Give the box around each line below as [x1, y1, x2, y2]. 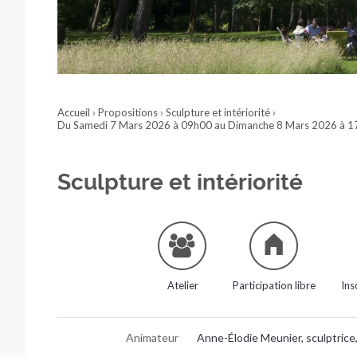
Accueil [57, 105, 90, 119]
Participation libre [233, 278, 316, 292]
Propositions [98, 105, 158, 119]
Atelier [167, 278, 198, 292]
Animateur [126, 330, 179, 344]
